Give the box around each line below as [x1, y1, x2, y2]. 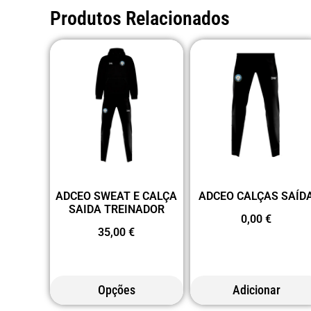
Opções [97, 283, 135, 298]
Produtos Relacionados [50, 7, 230, 30]
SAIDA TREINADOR [68, 202, 165, 216]
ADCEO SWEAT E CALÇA [56, 189, 178, 203]
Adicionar [232, 283, 280, 298]
